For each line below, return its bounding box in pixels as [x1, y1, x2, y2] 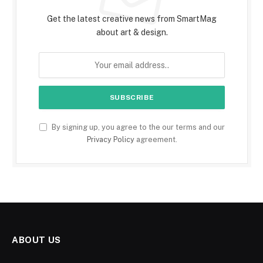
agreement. [134, 135, 177, 144]
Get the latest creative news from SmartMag [47, 14, 217, 24]
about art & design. [96, 28, 168, 38]
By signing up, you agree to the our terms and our [49, 123, 225, 132]
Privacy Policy [86, 135, 134, 144]
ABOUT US [12, 235, 61, 245]
